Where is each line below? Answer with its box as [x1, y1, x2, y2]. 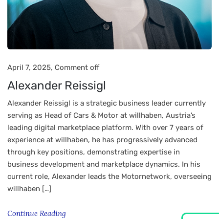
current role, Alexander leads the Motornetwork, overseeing [7, 172, 212, 181]
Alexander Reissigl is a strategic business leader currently [7, 99, 206, 108]
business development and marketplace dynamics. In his [7, 160, 200, 169]
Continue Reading [7, 209, 68, 218]
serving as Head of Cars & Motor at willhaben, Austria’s [7, 111, 196, 120]
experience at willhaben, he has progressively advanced [7, 135, 197, 144]
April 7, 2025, [7, 63, 55, 72]
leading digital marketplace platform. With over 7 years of [7, 123, 203, 132]
